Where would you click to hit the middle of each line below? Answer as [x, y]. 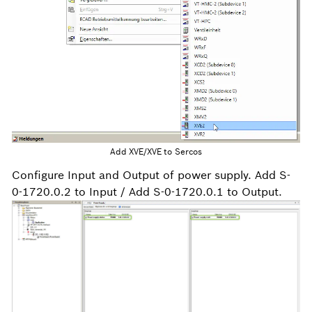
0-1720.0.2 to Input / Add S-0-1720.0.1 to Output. [147, 191]
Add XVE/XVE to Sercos [156, 151]
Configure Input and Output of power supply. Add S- [151, 174]
